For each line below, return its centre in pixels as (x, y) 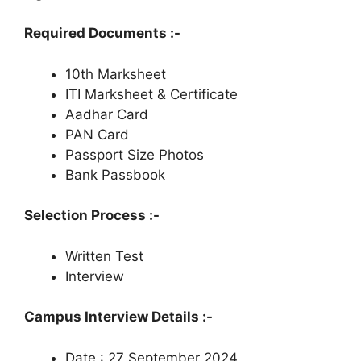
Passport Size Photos (135, 154)
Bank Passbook (115, 174)
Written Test (104, 256)
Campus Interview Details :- (118, 317)
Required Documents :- (102, 33)
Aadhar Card (107, 114)
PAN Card (97, 134)
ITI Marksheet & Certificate (151, 94)
